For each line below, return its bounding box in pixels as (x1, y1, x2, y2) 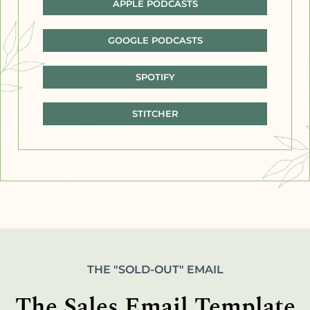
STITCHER (131, 107, 179, 119)
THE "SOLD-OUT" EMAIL (86, 262, 224, 276)
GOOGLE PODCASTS (107, 34, 203, 46)
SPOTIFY (135, 71, 175, 82)
